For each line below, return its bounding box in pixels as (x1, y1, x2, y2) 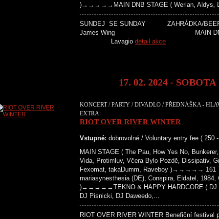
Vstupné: (80, 134, 107, 142)
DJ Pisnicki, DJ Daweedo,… (80, 192, 160, 199)
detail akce (135, 38, 166, 45)
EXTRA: (80, 110, 101, 117)
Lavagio (80, 38, 135, 45)
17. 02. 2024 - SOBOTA (119, 77, 216, 88)
